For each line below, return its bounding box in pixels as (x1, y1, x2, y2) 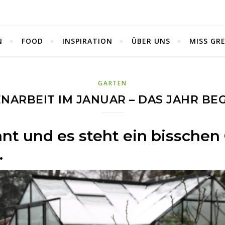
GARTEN (98, 79, 127, 87)
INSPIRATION (62, 36, 113, 46)
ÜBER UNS (132, 36, 170, 46)
